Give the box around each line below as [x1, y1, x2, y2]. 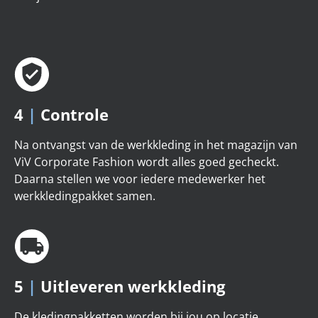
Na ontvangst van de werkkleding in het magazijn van [14, 137, 297, 153]
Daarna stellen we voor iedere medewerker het [14, 171, 265, 187]
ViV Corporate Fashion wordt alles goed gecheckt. [14, 154, 279, 170]
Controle [36, 104, 109, 126]
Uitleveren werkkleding [36, 275, 225, 297]
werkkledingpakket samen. [14, 188, 155, 204]
